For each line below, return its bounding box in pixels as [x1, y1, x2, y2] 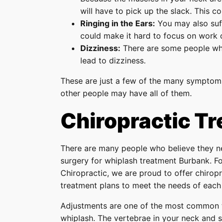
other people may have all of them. [60, 88, 192, 98]
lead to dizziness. [80, 55, 146, 65]
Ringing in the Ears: [80, 18, 155, 28]
